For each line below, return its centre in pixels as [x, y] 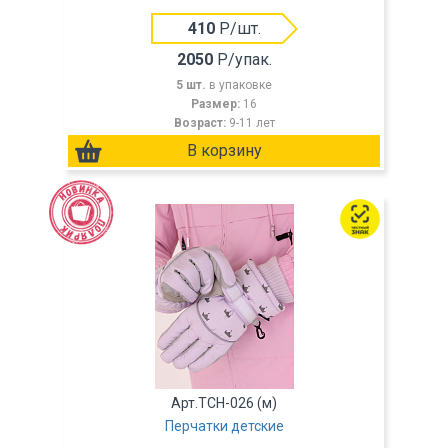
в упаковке [240, 85]
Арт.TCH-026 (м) [224, 403]
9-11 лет [251, 123]
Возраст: [201, 123]
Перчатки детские [224, 426]
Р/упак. [242, 59]
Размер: [217, 104]
